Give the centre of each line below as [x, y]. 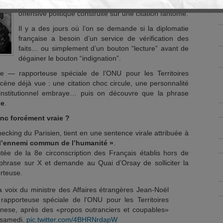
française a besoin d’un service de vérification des [104, 38]
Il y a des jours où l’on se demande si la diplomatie [104, 28]
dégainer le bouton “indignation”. [70, 58]
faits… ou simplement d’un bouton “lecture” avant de [104, 48]
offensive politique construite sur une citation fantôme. [103, 13]
